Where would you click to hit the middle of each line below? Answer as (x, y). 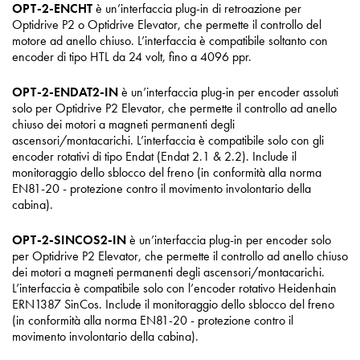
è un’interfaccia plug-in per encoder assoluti (228, 92)
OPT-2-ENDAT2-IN (65, 92)
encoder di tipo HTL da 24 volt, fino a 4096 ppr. (132, 56)
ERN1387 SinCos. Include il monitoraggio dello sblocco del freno (173, 304)
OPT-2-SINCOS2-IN (69, 239)
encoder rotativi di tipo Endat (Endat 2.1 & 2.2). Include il (154, 156)
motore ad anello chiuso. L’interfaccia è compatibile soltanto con (170, 40)
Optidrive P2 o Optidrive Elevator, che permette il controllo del (167, 24)
